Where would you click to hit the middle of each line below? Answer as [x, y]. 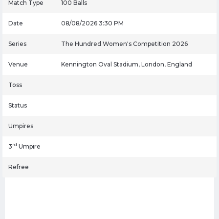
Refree [19, 167]
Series [17, 44]
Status [18, 105]
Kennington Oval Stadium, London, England [127, 64]
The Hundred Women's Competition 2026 [124, 44]
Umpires [21, 126]
